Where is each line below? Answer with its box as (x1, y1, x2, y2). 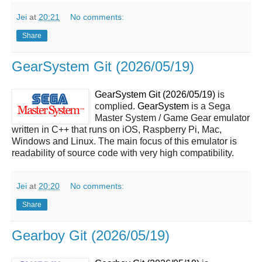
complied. (95, 101, 137, 111)
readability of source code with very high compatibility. (12, 147, 234, 158)
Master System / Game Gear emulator (95, 112, 250, 123)
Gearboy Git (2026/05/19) (12, 227, 170, 243)
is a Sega (189, 101, 230, 111)
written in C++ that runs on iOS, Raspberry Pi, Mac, (12, 124, 222, 135)
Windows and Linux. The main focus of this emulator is (12, 136, 237, 146)
